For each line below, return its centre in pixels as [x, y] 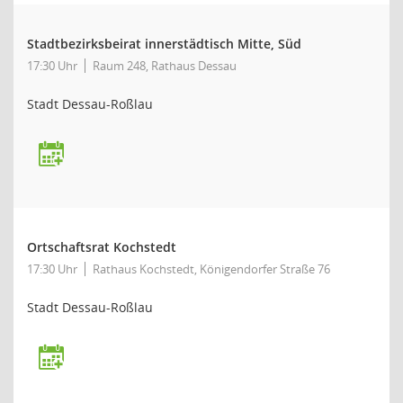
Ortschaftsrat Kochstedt [102, 247]
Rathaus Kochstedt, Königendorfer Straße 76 [211, 269]
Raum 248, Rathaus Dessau [165, 66]
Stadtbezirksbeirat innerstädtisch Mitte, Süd [164, 44]
